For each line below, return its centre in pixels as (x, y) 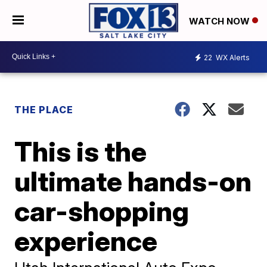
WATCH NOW (221, 21)
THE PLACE (44, 109)
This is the (81, 151)
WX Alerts (232, 58)
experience (86, 240)
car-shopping (102, 211)
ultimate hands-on (133, 181)
